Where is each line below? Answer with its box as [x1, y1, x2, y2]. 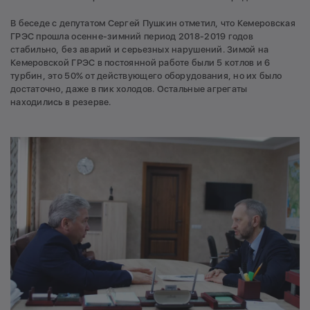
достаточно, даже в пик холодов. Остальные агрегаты [10, 84, 248, 95]
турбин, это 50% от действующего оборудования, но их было [10, 71, 282, 82]
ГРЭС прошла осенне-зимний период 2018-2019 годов [10, 31, 253, 42]
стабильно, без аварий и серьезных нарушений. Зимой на [10, 44, 269, 55]
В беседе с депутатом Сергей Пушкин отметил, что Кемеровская [10, 18, 295, 29]
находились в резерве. [10, 97, 111, 108]
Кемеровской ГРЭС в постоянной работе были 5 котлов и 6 [10, 57, 271, 69]
